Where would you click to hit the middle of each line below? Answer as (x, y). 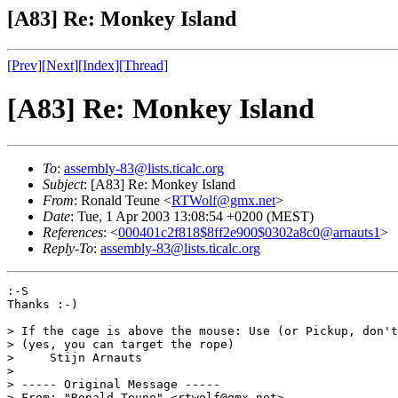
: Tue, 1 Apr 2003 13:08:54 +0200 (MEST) (192, 216)
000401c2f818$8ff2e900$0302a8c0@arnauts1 (249, 232)
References (73, 232)
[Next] (60, 65)
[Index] (99, 65)
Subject (63, 184)
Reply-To (68, 248)
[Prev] (24, 65)
